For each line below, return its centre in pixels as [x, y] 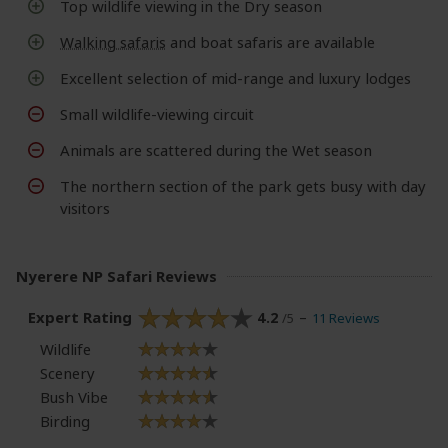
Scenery [67, 372]
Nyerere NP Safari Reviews [116, 276]
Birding [65, 420]
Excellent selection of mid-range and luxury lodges [235, 78]
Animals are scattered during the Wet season [216, 150]
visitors [85, 208]
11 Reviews [345, 317]
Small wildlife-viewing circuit [157, 114]
